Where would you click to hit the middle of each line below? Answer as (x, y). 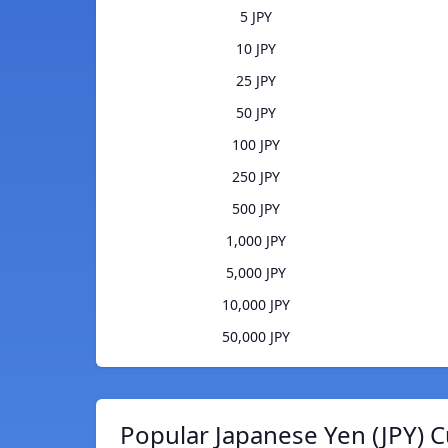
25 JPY (255, 81)
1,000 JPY (255, 241)
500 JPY (255, 209)
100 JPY (255, 145)
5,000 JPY (255, 273)
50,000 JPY (255, 337)
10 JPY (255, 49)
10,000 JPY (255, 305)
